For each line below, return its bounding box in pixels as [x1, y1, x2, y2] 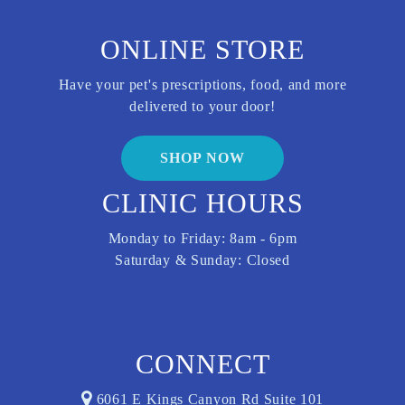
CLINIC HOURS [101, 188, 304, 218]
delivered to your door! [129, 99, 276, 114]
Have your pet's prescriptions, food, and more [58, 77, 347, 92]
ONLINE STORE [100, 34, 305, 64]
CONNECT [135, 349, 270, 379]
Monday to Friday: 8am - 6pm [108, 231, 297, 246]
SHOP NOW [160, 150, 245, 165]
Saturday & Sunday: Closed [115, 252, 290, 268]
